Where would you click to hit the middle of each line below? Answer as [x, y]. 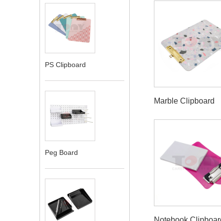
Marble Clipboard [184, 101]
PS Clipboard [65, 65]
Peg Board [61, 153]
